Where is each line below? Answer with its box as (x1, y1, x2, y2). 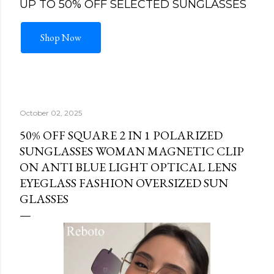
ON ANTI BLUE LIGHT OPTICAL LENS (20, 159, 237, 175)
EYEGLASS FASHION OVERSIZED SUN (20, 175, 228, 191)
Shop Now (40, 37, 81, 51)
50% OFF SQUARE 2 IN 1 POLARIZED (20, 127, 223, 143)
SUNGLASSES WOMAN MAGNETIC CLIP (20, 143, 244, 159)
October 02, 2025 (20, 108, 82, 117)
